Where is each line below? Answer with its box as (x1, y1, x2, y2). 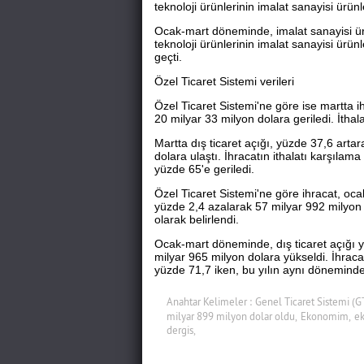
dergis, (166, 323, 196, 336)
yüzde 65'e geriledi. (154, 162, 254, 175)
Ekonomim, (300, 310, 351, 323)
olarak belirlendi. (154, 213, 239, 226)
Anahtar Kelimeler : (166, 295, 252, 308)
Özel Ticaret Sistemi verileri (154, 75, 294, 88)
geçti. (154, 50, 182, 63)
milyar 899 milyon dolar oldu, (166, 310, 297, 323)
